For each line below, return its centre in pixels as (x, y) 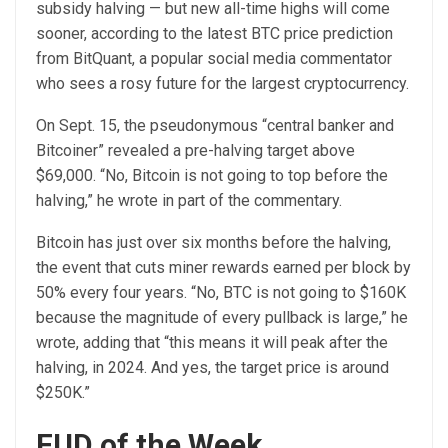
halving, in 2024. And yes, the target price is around (212, 367)
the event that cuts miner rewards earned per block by (223, 267)
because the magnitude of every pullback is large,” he (222, 317)
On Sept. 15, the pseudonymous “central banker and (215, 125)
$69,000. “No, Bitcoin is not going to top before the (212, 175)
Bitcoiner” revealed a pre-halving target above (195, 150)
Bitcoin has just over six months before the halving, (213, 242)
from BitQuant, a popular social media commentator (214, 58)
